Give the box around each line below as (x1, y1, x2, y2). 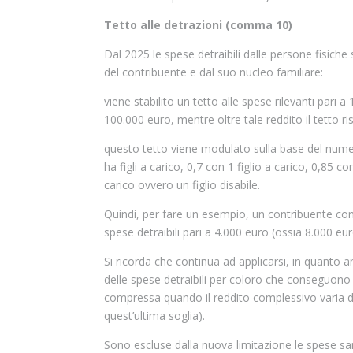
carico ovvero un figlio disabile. (104, 177, 260, 192)
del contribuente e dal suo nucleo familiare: (104, 65, 323, 80)
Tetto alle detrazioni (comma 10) (104, 17, 292, 32)
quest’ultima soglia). (104, 308, 205, 323)
